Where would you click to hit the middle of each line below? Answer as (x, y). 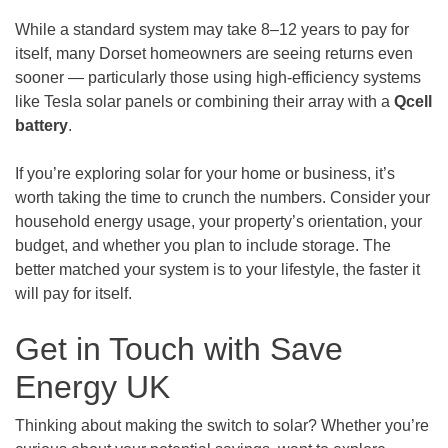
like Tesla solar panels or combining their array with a (204, 101)
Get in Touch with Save (179, 348)
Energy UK (92, 386)
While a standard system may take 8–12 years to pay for (212, 29)
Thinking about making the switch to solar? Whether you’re (222, 425)
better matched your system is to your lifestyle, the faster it (217, 269)
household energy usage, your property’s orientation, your (218, 221)
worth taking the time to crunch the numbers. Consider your (222, 197)
